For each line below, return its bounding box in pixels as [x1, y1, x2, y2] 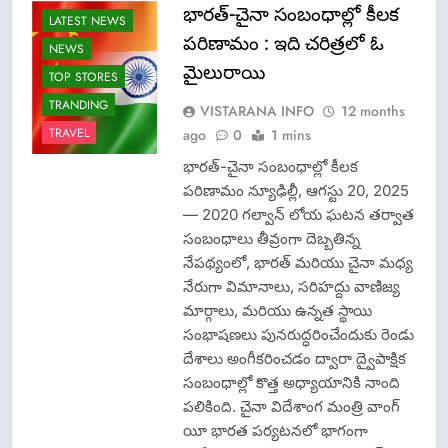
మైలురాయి [182, 60, 265, 84]
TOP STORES [49, 68, 118, 87]
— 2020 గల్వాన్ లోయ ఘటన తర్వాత [182, 204, 414, 224]
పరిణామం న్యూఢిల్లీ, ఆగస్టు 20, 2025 [182, 180, 409, 200]
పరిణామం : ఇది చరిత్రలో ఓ [182, 31, 384, 55]
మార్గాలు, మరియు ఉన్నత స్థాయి [182, 300, 372, 320]
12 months [340, 100, 405, 121]
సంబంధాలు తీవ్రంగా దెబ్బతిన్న [182, 228, 360, 248]
